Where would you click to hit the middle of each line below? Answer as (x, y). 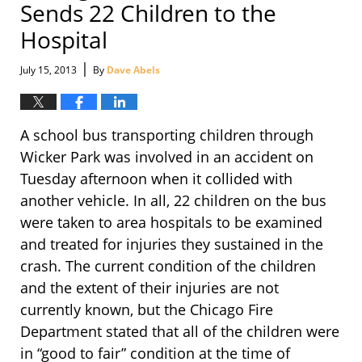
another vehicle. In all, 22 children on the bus (173, 201)
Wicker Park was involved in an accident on (167, 157)
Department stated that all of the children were (180, 332)
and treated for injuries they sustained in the (172, 244)
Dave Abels (133, 70)
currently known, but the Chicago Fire (147, 310)
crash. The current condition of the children (168, 266)
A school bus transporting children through (167, 135)
